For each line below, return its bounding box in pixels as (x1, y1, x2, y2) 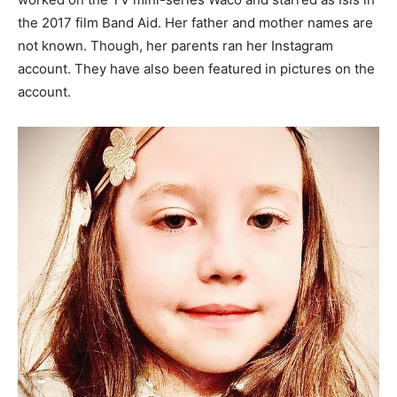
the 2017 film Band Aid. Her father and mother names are (18, 14, 373, 32)
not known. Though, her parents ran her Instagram (18, 37, 333, 55)
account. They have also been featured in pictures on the (18, 60, 375, 78)
